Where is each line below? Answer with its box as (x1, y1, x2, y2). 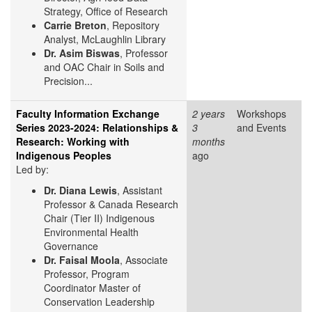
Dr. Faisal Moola (44, 253, 120, 267)
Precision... (44, 74, 93, 88)
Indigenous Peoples (16, 148, 111, 163)
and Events (237, 120, 286, 135)
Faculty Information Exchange (16, 107, 159, 121)
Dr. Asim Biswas (44, 46, 120, 61)
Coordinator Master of (44, 281, 141, 295)
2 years (192, 107, 225, 121)
